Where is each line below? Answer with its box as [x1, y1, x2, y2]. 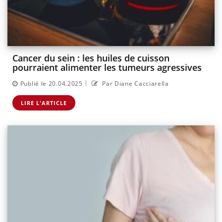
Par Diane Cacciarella [100, 79, 169, 88]
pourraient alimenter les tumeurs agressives [12, 61, 202, 74]
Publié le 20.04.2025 [20, 79, 83, 88]
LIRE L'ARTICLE [21, 99, 67, 107]
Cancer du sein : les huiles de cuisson [12, 52, 169, 64]
